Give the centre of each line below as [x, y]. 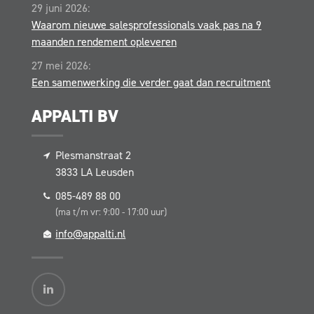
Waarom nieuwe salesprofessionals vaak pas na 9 [146, 25]
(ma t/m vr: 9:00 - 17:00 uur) [111, 212]
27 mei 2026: [61, 66]
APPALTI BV [75, 116]
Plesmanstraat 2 [94, 155]
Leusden [115, 172]
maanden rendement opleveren [104, 42]
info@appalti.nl [91, 234]
